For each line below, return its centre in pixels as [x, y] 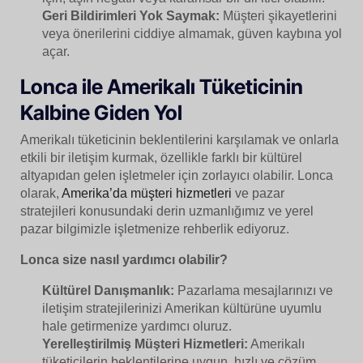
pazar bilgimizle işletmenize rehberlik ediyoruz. [155, 229]
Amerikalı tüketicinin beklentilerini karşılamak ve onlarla [179, 140]
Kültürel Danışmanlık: [109, 291]
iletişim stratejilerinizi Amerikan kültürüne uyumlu [182, 309]
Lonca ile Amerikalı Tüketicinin [162, 86]
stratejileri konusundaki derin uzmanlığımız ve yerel [167, 211]
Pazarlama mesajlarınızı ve [254, 291]
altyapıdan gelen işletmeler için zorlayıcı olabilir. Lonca [177, 176]
